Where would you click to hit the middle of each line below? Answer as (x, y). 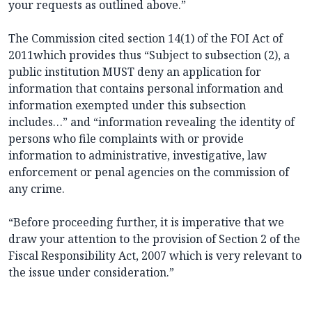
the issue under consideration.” (91, 273)
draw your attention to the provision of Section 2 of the (154, 239)
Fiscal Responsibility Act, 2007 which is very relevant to (155, 256)
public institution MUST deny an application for (135, 72)
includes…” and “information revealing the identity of (151, 122)
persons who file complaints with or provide (126, 139)
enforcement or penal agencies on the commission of (149, 172)
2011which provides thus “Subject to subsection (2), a (149, 55)
